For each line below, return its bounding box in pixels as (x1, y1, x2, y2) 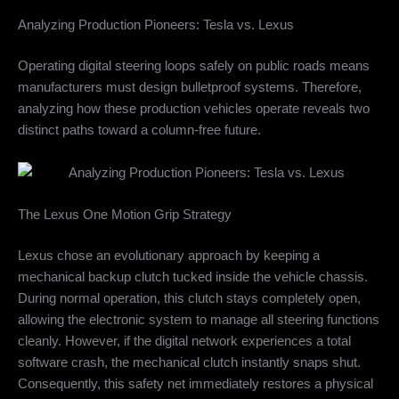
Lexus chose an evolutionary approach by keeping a (18, 248, 320, 263)
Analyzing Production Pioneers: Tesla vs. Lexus (18, 18, 294, 33)
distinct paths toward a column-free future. (18, 123, 261, 138)
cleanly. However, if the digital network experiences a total (18, 333, 351, 348)
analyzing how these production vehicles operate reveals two (18, 102, 370, 117)
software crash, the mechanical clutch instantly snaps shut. (18, 354, 361, 370)
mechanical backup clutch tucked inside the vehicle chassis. (18, 269, 368, 284)
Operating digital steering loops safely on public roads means (18, 59, 370, 74)
